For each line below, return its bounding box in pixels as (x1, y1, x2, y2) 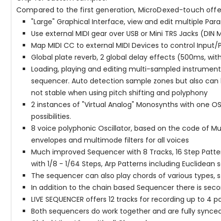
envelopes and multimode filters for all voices (31, 135, 189, 145)
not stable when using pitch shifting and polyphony (31, 87, 208, 98)
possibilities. (31, 111, 71, 121)
